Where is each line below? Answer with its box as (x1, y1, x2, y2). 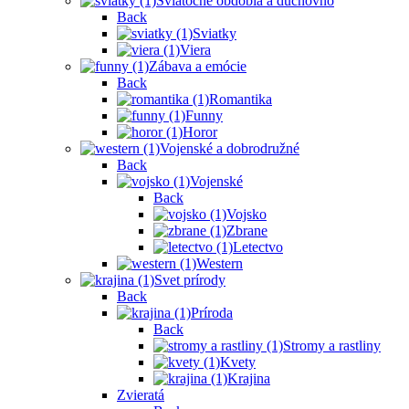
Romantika (209, 91, 272, 108)
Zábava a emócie (149, 58, 246, 75)
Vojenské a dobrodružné (160, 141, 299, 157)
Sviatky (193, 26, 236, 42)
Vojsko (226, 206, 267, 223)
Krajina (227, 371, 270, 387)
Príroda (191, 305, 233, 321)
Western (196, 256, 243, 272)
